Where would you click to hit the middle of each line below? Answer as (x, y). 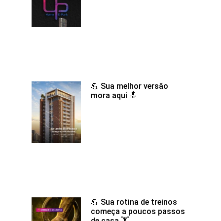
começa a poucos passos (138, 212)
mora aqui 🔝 (114, 96)
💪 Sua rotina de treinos (134, 202)
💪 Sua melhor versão (129, 86)
